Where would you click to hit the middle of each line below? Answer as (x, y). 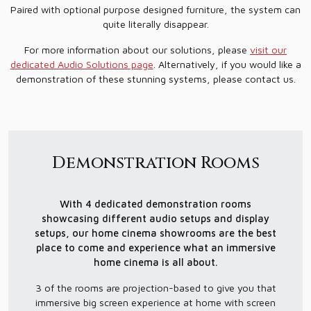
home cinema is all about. (155, 262)
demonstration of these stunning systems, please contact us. (155, 79)
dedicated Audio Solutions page (82, 65)
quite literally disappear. (155, 24)
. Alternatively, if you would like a (227, 65)
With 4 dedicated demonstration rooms (155, 204)
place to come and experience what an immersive (155, 248)
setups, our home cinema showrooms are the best (155, 233)
